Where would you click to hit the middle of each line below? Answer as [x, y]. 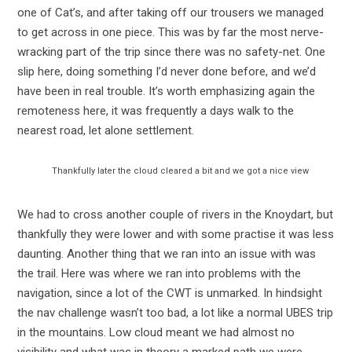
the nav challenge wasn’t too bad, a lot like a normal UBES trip [175, 312]
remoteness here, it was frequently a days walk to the [155, 110]
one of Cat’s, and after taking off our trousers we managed [170, 12]
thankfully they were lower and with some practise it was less [175, 234]
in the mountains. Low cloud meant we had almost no [156, 332]
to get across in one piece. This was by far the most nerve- [170, 32]
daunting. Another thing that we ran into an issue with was [166, 253]
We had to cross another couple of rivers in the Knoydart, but [175, 214]
